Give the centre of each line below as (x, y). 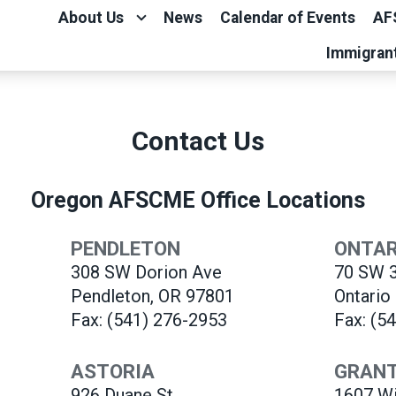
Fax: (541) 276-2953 (149, 320)
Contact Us (198, 141)
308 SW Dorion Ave (147, 272)
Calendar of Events (287, 18)
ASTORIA (113, 371)
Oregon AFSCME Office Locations (198, 200)
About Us (91, 18)
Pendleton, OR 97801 (153, 296)
